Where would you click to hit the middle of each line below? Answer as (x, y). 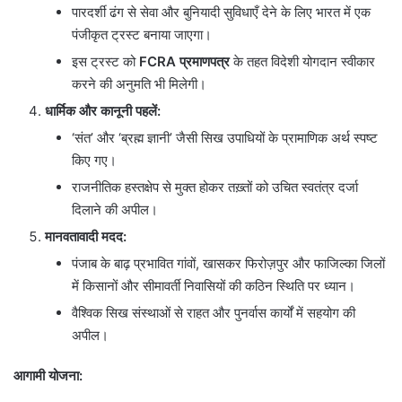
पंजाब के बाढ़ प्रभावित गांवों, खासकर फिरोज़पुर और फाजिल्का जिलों (228, 264)
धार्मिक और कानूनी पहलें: (103, 111)
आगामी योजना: (48, 376)
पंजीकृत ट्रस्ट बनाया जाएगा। (142, 35)
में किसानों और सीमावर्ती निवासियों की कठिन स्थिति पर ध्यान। (214, 286)
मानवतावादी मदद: (86, 237)
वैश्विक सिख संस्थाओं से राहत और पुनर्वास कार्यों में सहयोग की (214, 313)
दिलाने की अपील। (115, 210)
